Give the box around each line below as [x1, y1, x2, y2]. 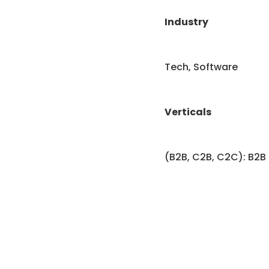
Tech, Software [164, 59, 238, 74]
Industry [164, 14, 208, 29]
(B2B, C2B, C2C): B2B [164, 150, 266, 164]
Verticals [164, 104, 211, 119]
